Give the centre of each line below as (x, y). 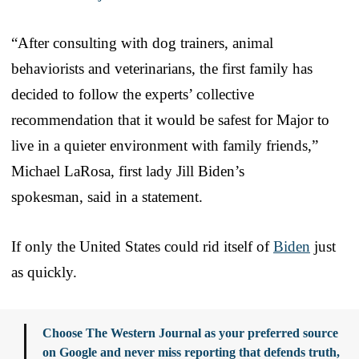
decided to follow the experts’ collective (133, 94)
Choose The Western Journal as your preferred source (190, 333)
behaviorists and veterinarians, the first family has (162, 68)
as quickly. (44, 272)
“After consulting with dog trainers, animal (142, 42)
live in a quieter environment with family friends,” (165, 145)
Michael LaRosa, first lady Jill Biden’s (128, 171)
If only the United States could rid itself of (142, 246)
